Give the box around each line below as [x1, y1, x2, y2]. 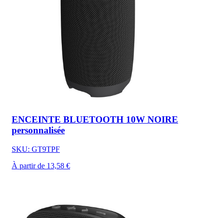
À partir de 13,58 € [12, 162, 70, 170]
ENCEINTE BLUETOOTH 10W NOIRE [12, 114, 178, 125]
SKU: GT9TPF [12, 145, 60, 154]
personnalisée [12, 125, 65, 136]
